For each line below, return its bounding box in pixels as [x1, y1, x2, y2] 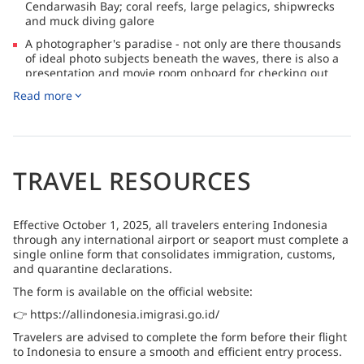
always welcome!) [25, 131, 119, 147]
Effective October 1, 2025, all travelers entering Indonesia [13, 216, 327, 232]
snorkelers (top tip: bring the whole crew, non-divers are [25, 116, 332, 132]
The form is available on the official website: [13, 283, 253, 299]
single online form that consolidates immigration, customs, [13, 245, 336, 262]
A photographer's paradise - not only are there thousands [25, 35, 341, 51]
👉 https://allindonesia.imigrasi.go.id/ [13, 305, 219, 322]
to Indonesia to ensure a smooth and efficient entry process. [13, 343, 342, 359]
